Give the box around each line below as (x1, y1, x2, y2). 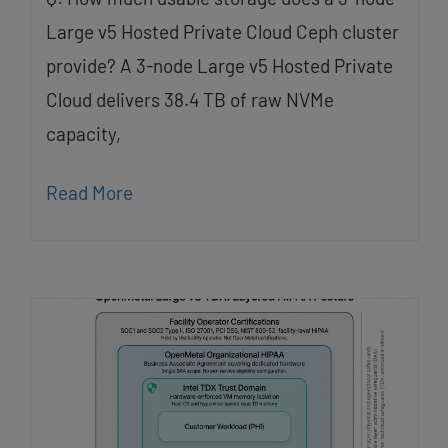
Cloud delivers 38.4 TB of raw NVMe (45, 88, 334, 112)
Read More (45, 181, 133, 205)
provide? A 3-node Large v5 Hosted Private (45, 54, 393, 78)
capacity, (45, 122, 121, 146)
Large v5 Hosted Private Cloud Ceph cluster (45, 20, 399, 44)
